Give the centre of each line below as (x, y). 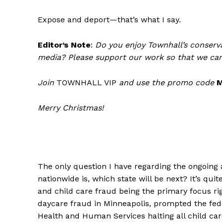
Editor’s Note (64, 45)
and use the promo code (166, 83)
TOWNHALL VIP (86, 83)
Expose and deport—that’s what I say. (109, 20)
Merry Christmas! (71, 108)
